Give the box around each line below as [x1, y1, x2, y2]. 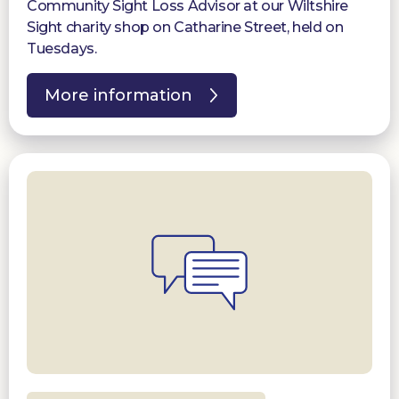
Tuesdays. [27, 40, 97, 58]
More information [45, 85, 192, 106]
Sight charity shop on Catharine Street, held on [27, 19, 344, 37]
